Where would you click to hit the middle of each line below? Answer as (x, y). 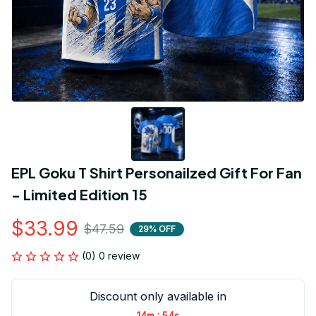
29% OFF (157, 229)
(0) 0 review (111, 256)
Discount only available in (158, 297)
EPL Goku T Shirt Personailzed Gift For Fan (157, 173)
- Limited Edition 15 (79, 195)
